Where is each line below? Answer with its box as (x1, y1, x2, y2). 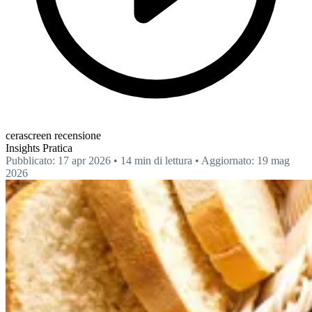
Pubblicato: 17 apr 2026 (6, 154, 111, 166)
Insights (6, 141, 42, 154)
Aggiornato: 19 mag (201, 154, 290, 166)
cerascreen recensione (6, 129, 101, 141)
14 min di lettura (120, 154, 192, 166)
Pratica (42, 141, 72, 154)
